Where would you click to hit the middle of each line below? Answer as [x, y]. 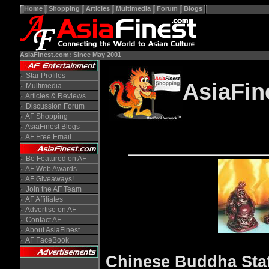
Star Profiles [45, 76]
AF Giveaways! [49, 179]
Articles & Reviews [55, 96]
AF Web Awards [51, 169]
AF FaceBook [47, 240]
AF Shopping [46, 116]
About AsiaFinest [52, 230]
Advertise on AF [50, 210]
